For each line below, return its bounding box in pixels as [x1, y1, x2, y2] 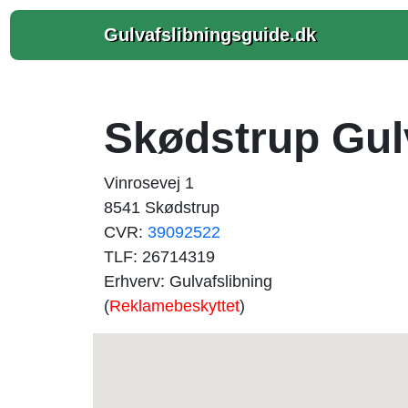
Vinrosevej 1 [104, 174, 194, 192]
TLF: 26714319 [104, 248, 215, 266]
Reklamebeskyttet [109, 297, 240, 315]
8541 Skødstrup [104, 199, 219, 217]
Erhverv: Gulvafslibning [104, 272, 272, 291]
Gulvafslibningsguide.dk [104, 25, 316, 45]
